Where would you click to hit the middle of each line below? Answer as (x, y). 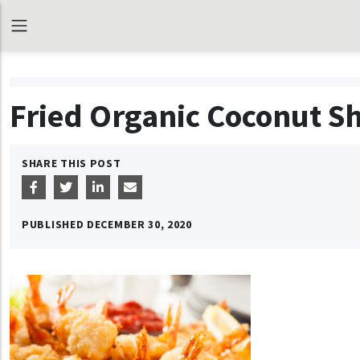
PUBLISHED (54, 224)
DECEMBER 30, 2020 (139, 224)
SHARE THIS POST (72, 163)
